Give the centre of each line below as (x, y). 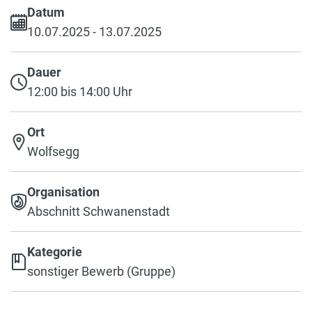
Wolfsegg (53, 151)
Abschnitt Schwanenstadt (99, 211)
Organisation (63, 192)
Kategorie (55, 251)
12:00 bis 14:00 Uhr (80, 91)
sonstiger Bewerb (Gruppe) (101, 271)
